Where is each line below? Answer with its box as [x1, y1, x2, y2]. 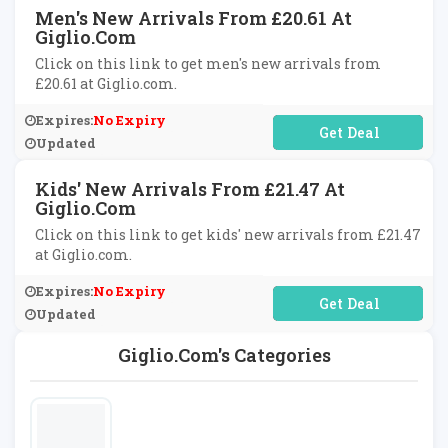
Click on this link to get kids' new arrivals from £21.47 [35, 225, 421, 244]
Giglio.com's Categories [117, 343, 331, 367]
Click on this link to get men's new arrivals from [35, 54, 381, 73]
